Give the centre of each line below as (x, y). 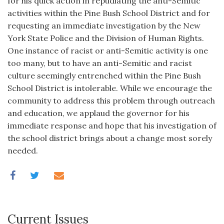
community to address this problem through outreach (111, 100)
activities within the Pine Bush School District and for (109, 13)
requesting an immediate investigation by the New (104, 25)
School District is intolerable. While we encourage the (110, 88)
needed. (23, 150)
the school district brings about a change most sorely (110, 138)
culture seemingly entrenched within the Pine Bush (104, 75)
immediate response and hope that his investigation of (112, 125)
